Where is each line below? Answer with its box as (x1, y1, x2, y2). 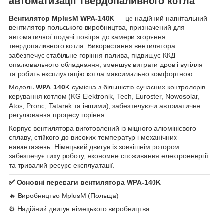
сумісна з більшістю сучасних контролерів (70, 83, 205, 91)
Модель (9, 83, 36, 91)
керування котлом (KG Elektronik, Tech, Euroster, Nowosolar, (9, 92, 199, 101)
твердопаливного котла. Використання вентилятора (9, 42, 175, 50)
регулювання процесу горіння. (9, 111, 107, 119)
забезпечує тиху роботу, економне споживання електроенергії (9, 152, 208, 160)
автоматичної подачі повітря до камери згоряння (9, 33, 166, 41)
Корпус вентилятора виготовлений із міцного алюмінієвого (9, 124, 196, 132)
